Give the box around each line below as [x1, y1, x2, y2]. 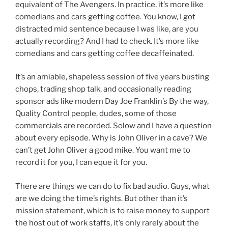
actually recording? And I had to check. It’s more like [15, 36, 199, 46]
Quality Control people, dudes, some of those [15, 109, 177, 119]
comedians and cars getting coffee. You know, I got [15, 12, 195, 21]
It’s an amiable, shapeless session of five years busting [15, 72, 209, 82]
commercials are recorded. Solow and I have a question [15, 121, 212, 131]
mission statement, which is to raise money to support [15, 206, 210, 215]
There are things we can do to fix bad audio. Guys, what [15, 181, 210, 191]
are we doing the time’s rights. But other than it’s [15, 193, 188, 203]
